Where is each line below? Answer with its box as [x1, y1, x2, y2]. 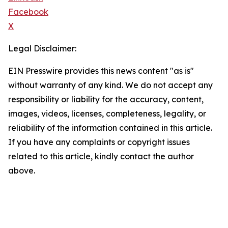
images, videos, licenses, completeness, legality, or [8, 108, 206, 119]
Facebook [8, 7, 48, 17]
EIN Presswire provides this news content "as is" [8, 66, 194, 76]
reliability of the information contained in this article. [8, 123, 212, 133]
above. [8, 165, 35, 176]
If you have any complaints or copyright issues [8, 137, 190, 148]
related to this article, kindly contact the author [8, 151, 194, 162]
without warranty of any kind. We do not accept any [8, 80, 213, 91]
